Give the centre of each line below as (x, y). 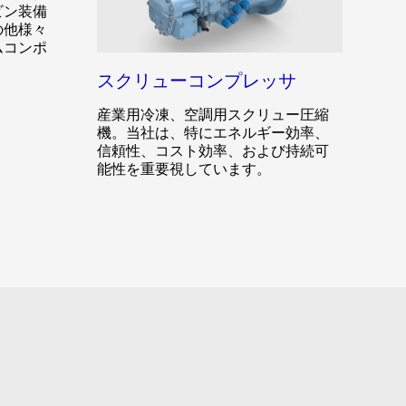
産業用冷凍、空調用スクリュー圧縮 (213, 115)
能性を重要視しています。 (184, 169)
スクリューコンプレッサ (197, 81)
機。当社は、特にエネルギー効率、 (213, 133)
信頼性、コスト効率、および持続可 (213, 151)
